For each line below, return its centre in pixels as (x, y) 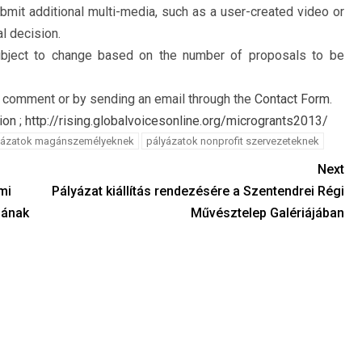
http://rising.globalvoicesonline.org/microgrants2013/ (175, 121)
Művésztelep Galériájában (267, 213)
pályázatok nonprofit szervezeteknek (232, 141)
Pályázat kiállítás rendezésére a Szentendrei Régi (198, 191)
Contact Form (292, 99)
